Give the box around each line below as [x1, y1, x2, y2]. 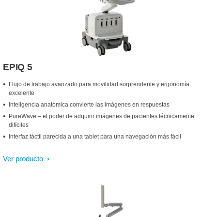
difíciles [9, 122, 29, 128]
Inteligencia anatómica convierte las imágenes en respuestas [9, 101, 170, 108]
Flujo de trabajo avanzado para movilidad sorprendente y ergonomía [9, 81, 189, 88]
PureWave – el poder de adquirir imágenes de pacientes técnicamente [9, 113, 194, 120]
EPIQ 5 [3, 62, 32, 72]
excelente [9, 90, 34, 96]
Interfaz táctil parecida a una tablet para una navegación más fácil [9, 133, 181, 140]
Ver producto [3, 155, 45, 163]
